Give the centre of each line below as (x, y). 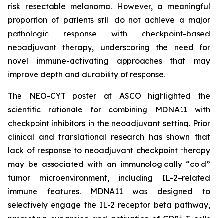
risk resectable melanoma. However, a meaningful (109, 6)
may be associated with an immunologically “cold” (109, 164)
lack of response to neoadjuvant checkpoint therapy (109, 150)
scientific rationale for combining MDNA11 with (109, 109)
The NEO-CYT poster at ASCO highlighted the (109, 96)
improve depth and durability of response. (86, 74)
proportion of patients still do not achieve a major (109, 20)
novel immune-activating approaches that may (109, 61)
